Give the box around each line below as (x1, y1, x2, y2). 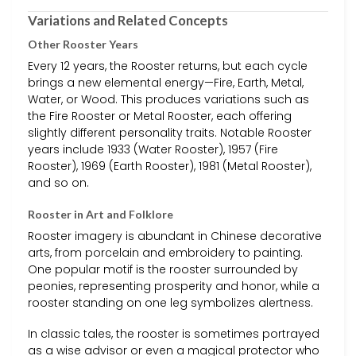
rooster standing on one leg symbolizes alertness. (28, 294, 313, 311)
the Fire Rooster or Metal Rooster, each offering (28, 107, 292, 124)
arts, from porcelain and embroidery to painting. (28, 244, 303, 261)
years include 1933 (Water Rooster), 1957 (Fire (28, 141, 278, 157)
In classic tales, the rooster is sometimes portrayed (28, 326, 319, 342)
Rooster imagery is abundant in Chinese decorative (28, 227, 322, 244)
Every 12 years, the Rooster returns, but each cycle (28, 57, 308, 74)
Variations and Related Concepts (28, 12, 228, 29)
